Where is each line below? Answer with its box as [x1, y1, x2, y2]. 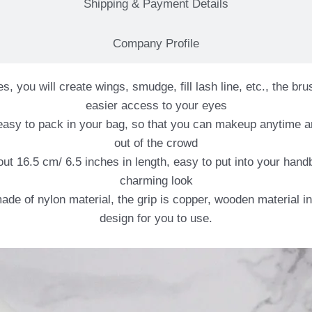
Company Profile [113, 36, 199, 50]
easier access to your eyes [85, 98, 227, 112]
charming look [119, 173, 193, 187]
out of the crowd [114, 136, 198, 150]
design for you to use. [100, 211, 212, 225]
